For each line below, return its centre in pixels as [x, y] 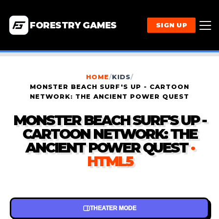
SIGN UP [171, 25]
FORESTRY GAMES [73, 25]
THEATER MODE [113, 208]
